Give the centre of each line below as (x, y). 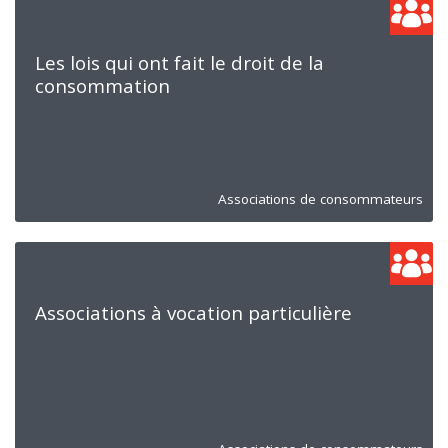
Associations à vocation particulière (193, 312)
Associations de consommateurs (320, 198)
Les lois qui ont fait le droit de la (179, 62)
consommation (102, 85)
